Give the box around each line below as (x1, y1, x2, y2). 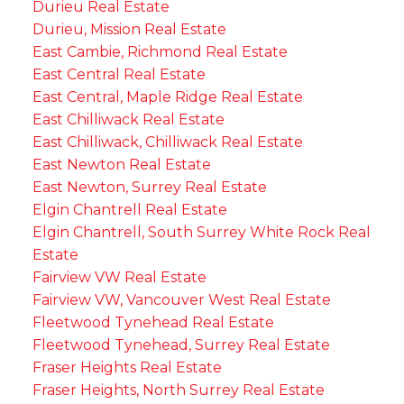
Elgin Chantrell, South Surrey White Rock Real (32, 223, 371, 241)
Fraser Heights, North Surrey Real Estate (32, 381, 325, 399)
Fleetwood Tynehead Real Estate (32, 313, 274, 331)
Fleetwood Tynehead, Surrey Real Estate (32, 335, 330, 353)
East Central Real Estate (32, 65, 206, 83)
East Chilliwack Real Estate (32, 110, 225, 128)
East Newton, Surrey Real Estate (32, 178, 267, 196)
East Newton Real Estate (32, 155, 211, 173)
